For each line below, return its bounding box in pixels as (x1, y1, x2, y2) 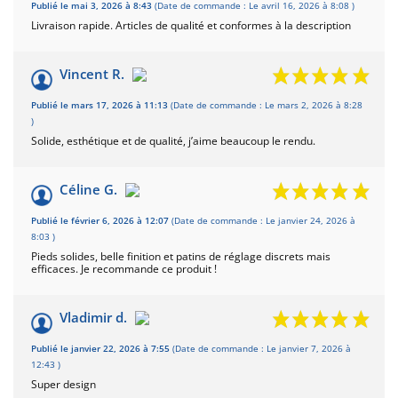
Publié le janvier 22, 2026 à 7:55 (31, 342, 172, 354)
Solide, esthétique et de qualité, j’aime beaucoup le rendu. (31, 132, 315, 148)
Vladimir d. (60, 307, 127, 326)
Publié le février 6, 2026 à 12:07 (31, 214, 171, 227)
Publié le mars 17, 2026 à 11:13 (31, 99, 171, 111)
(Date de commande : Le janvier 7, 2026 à (172, 342, 351, 354)
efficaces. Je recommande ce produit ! (31, 260, 217, 276)
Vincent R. (60, 64, 124, 83)
